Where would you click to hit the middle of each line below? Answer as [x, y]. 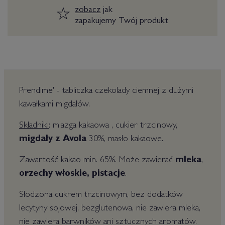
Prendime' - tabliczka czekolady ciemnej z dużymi [106, 91]
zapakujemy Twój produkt [122, 22]
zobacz [88, 11]
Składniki [34, 126]
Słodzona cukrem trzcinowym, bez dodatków [101, 195]
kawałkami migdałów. [54, 105]
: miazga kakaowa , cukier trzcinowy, [113, 126]
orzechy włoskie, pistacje [72, 174]
